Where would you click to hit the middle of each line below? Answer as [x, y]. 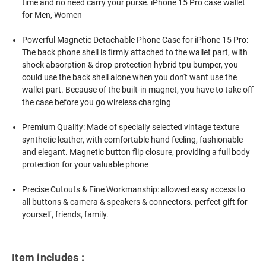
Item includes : [48, 258]
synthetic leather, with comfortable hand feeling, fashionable [133, 139]
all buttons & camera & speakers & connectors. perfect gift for [135, 202]
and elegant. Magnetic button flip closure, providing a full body [136, 152]
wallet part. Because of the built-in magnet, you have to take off [138, 89]
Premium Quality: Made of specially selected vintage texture [131, 127]
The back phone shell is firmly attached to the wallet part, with [135, 52]
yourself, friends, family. [66, 214]
